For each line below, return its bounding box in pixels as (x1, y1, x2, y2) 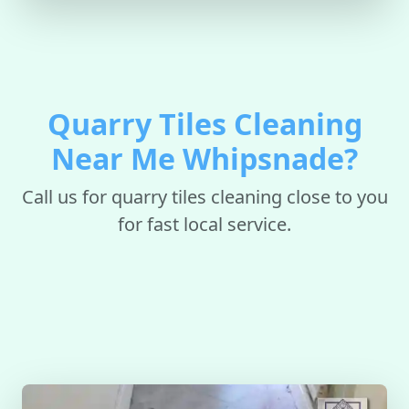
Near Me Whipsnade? (51, 139, 358, 178)
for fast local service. (118, 212, 291, 236)
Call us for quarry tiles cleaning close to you (21, 184, 388, 209)
